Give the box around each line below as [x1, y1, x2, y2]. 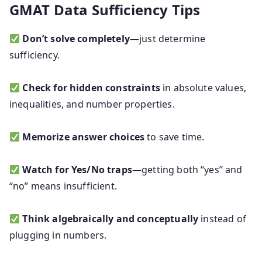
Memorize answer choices [22, 130, 145, 143]
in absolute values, [160, 81, 247, 94]
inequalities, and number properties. [9, 97, 175, 111]
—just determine [129, 32, 206, 45]
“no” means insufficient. [9, 179, 117, 192]
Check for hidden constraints [22, 81, 160, 94]
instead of [198, 212, 246, 225]
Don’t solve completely [22, 32, 130, 45]
